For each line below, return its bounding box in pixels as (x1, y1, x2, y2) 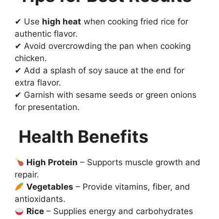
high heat (42, 17, 81, 27)
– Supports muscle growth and (78, 157, 201, 167)
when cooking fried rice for (81, 17, 188, 27)
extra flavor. (15, 78, 61, 88)
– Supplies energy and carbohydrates (44, 206, 194, 216)
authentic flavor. (15, 29, 78, 39)
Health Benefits (15, 126, 149, 147)
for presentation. (15, 102, 80, 112)
